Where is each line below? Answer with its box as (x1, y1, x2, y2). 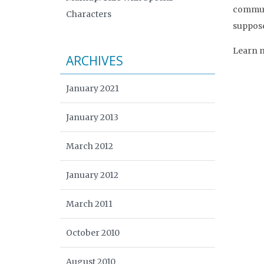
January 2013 (66, 112, 118, 123)
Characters (66, 9, 111, 19)
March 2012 (66, 141, 113, 151)
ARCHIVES (66, 52, 123, 69)
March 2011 (66, 199, 113, 209)
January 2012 (66, 170, 118, 180)
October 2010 (66, 227, 120, 238)
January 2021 (66, 83, 119, 94)
